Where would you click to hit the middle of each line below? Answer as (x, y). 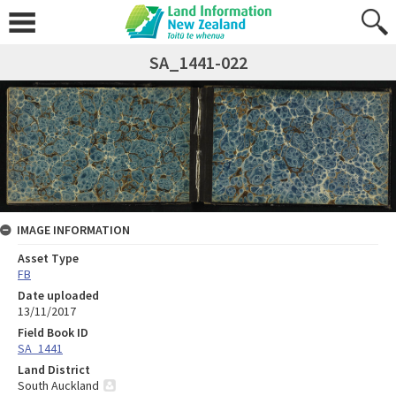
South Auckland (58, 386)
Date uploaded (58, 296)
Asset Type (48, 259)
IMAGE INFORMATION (73, 230)
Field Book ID (53, 333)
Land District (54, 370)
